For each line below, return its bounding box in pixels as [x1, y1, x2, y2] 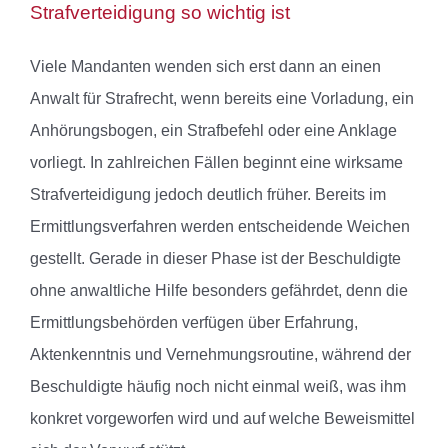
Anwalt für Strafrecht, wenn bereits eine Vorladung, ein [30, 90, 414, 108]
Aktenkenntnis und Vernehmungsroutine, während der [30, 346, 411, 364]
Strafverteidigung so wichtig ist [30, 2, 290, 24]
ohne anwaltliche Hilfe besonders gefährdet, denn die [30, 282, 408, 300]
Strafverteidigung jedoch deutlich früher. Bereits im [30, 186, 386, 204]
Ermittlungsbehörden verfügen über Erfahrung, [30, 314, 358, 332]
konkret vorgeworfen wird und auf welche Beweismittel [30, 410, 415, 428]
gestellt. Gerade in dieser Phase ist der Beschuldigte [30, 250, 401, 268]
